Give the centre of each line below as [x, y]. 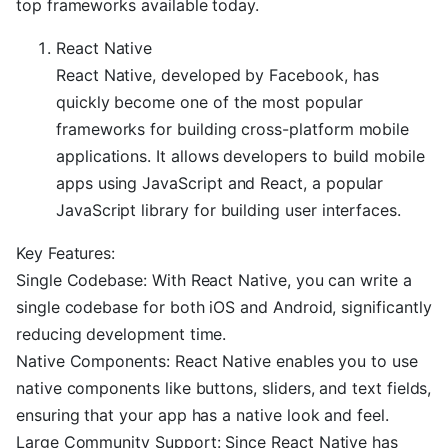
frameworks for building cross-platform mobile [233, 129]
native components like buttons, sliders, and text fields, [224, 388]
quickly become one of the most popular [209, 102]
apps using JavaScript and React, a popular [220, 183]
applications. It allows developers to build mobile [240, 156]
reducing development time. [121, 334]
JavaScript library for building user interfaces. [228, 210]
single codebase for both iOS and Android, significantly [224, 307]
